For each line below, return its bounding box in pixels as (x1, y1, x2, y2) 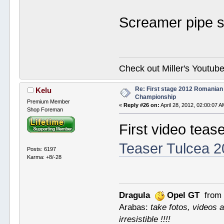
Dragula (119, 189, 150, 200)
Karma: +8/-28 (27, 153, 62, 160)
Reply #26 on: (123, 102, 160, 108)
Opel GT (167, 189, 200, 200)
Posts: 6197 (27, 145, 56, 152)
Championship (135, 93, 176, 101)
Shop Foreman (27, 106, 63, 113)
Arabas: (119, 201, 151, 212)
